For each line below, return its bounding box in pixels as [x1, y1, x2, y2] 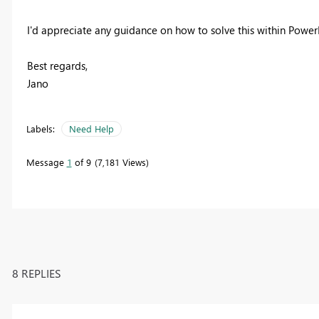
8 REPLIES [11, 265, 61, 281]
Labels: [26, 122, 55, 135]
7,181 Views [97, 156, 146, 169]
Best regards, [26, 58, 88, 73]
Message [26, 156, 67, 169]
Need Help [68, 122, 114, 135]
